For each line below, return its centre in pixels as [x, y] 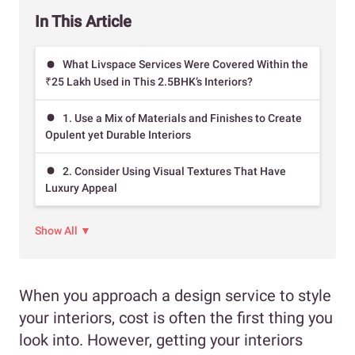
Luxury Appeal [81, 188]
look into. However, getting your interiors [161, 340]
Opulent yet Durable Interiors [118, 134]
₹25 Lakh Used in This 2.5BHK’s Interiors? [149, 81]
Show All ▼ [63, 231]
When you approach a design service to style [175, 296]
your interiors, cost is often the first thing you [176, 318]
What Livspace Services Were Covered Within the [185, 65]
